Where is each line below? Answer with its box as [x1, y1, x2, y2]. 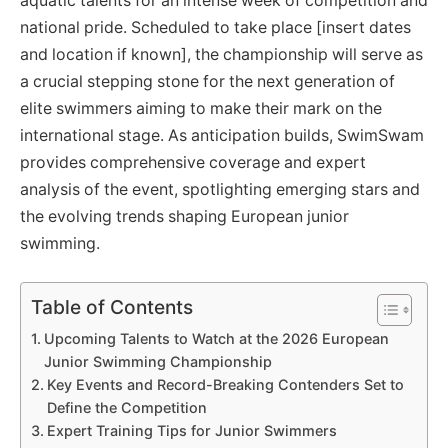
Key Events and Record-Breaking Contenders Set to [46, 375, 404, 393]
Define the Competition [46, 398, 207, 416]
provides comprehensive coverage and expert [20, 153, 366, 173]
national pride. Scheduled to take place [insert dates [20, 18, 411, 38]
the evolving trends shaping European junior [20, 207, 349, 227]
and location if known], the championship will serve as [20, 45, 423, 65]
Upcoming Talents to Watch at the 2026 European [43, 329, 389, 347]
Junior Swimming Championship [43, 352, 272, 370]
